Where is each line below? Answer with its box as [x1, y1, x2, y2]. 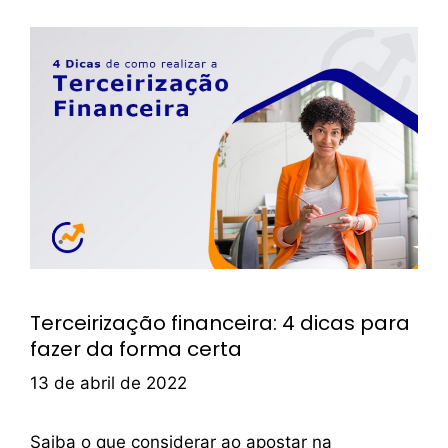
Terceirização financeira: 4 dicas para [30, 309, 410, 338]
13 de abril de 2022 [30, 372, 187, 393]
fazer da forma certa [30, 335, 242, 364]
